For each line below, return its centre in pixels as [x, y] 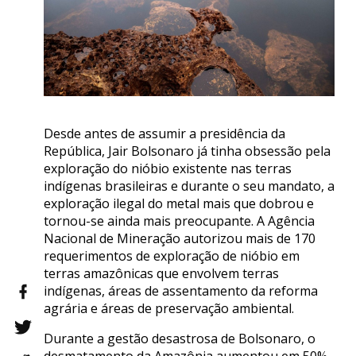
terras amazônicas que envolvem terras [161, 274]
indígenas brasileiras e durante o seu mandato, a [189, 186]
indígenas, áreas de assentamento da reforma [181, 291]
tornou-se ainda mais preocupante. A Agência [179, 221]
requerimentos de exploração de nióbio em [172, 256]
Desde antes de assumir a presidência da [164, 134]
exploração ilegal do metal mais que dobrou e [179, 204]
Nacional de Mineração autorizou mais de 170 [180, 239]
